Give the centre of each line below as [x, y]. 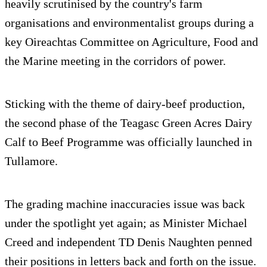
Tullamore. [31, 161]
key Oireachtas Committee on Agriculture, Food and [131, 42]
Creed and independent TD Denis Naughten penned [128, 242]
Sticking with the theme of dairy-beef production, [125, 104]
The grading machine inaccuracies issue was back [125, 204]
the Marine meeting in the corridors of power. [115, 61]
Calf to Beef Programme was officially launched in [128, 142]
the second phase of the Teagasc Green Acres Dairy [128, 123]
